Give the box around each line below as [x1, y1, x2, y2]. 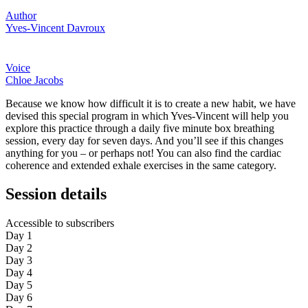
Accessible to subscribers [5, 217, 114, 230]
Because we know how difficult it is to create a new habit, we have [5, 97, 296, 109]
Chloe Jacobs [5, 74, 63, 86]
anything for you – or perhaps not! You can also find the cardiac [5, 146, 281, 159]
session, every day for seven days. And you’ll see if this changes [5, 134, 283, 146]
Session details [5, 185, 107, 203]
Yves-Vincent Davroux [5, 21, 105, 34]
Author [5, 9, 36, 21]
